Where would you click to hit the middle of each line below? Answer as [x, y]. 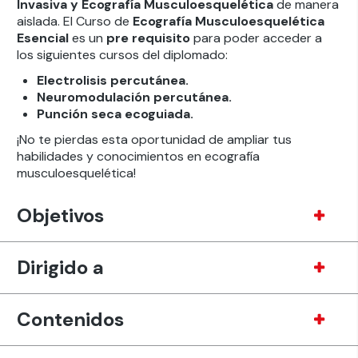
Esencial [42, 38]
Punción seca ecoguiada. [115, 114]
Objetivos [60, 215]
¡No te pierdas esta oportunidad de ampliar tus [154, 139]
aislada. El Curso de [74, 21]
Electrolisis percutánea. [112, 80]
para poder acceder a [256, 38]
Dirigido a [60, 267]
